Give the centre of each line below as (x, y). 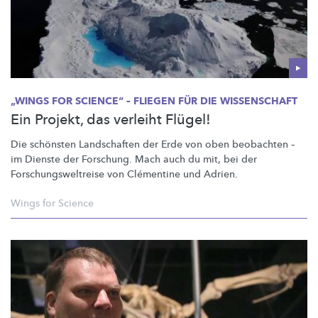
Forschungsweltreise (57, 174)
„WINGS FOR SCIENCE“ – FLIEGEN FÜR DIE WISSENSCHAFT (154, 101)
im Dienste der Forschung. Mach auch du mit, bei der (134, 159)
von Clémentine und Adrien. (171, 174)
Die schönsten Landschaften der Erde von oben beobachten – (153, 144)
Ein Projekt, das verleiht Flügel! (111, 119)
